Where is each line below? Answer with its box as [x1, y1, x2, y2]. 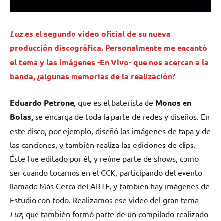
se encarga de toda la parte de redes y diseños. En [33, 111, 210, 122]
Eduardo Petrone [10, 97, 74, 108]
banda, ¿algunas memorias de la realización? [10, 71, 175, 82]
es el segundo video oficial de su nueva [23, 28, 171, 39]
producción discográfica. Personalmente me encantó [10, 42, 207, 53]
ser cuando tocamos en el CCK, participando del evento [10, 167, 202, 178]
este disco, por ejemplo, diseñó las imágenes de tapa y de [10, 126, 211, 136]
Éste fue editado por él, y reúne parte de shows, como [10, 153, 199, 164]
